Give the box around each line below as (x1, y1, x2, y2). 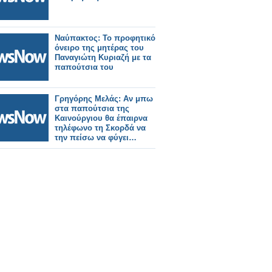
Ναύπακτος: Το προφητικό (55, 33, 155, 42)
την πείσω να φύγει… (55, 133, 137, 142)
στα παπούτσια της (55, 104, 129, 113)
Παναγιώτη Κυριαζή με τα (55, 53, 151, 62)
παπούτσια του (55, 63, 114, 72)
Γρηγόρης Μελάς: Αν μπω (55, 94, 153, 103)
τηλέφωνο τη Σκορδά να (55, 123, 146, 132)
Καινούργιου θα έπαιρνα (55, 114, 148, 123)
